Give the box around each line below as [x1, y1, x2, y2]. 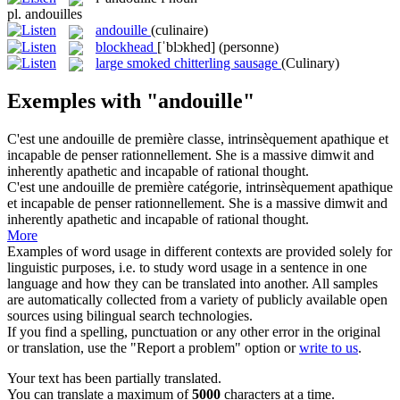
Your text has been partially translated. [7, 370, 221, 386]
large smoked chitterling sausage [96, 54, 278, 71]
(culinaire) [151, 22, 208, 38]
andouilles [25, 6, 82, 22]
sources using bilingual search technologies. [7, 307, 253, 323]
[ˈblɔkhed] [157, 38, 215, 54]
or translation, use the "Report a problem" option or [7, 339, 299, 355]
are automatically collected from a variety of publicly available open [7, 291, 387, 307]
